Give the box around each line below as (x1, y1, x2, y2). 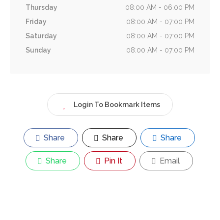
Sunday (26, 46, 51, 55)
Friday (26, 18, 47, 26)
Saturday (26, 32, 57, 40)
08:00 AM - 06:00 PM (125, 3, 194, 12)
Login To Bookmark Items (74, 101, 160, 109)
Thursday (26, 3, 57, 12)
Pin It (102, 156, 122, 166)
